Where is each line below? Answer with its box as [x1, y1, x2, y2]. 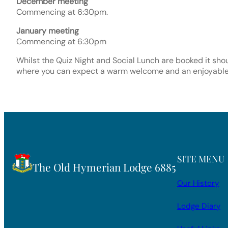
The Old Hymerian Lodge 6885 [33, 160, 176, 175]
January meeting [16, 25, 79, 37]
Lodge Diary [177, 201, 220, 212]
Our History [177, 178, 219, 189]
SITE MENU [177, 153, 224, 165]
